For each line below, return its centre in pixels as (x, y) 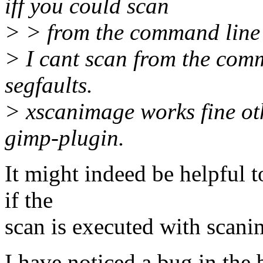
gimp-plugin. (65, 138)
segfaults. (49, 85)
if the (29, 200)
